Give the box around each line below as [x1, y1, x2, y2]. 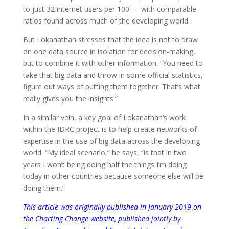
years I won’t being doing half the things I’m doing [22, 159, 187, 169]
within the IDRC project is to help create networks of [22, 124, 197, 134]
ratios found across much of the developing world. [22, 16, 190, 26]
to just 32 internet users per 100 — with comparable [22, 4, 196, 14]
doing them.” [22, 183, 65, 193]
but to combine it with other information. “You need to [22, 58, 203, 68]
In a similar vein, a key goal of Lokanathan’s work [22, 112, 186, 122]
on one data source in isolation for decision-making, [22, 47, 195, 56]
